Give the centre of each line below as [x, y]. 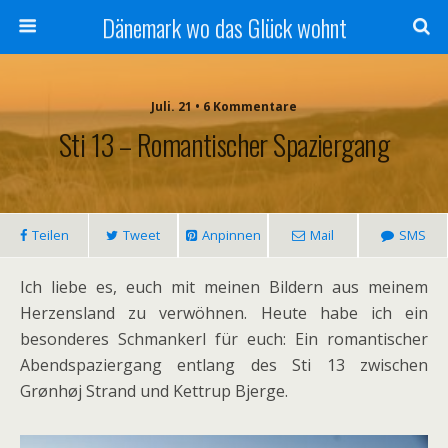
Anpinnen [231, 235]
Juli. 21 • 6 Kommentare [224, 106]
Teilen [50, 235]
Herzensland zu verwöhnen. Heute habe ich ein [224, 313]
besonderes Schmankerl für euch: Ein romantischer [224, 339]
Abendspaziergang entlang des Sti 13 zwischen [224, 365]
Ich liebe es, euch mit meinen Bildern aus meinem [224, 287]
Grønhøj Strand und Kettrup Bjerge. [156, 391]
